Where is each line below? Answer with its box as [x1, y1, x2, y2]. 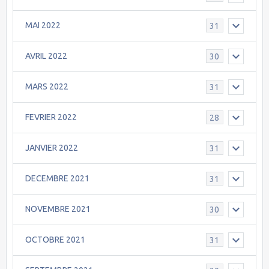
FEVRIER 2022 [25, 112, 77, 122]
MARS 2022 [25, 82, 68, 92]
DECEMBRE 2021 [25, 174, 89, 184]
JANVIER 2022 [25, 143, 78, 153]
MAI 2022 [25, 20, 61, 31]
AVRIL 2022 [25, 51, 67, 61]
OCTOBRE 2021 [25, 235, 85, 245]
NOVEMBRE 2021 [25, 204, 91, 214]
